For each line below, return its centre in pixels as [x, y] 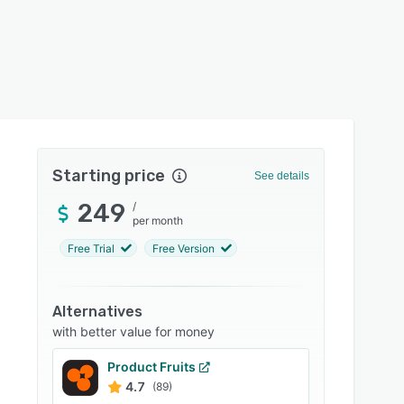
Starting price [109, 176]
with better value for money [134, 331]
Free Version [184, 248]
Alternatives [98, 312]
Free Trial [92, 248]
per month [158, 220]
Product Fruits [152, 367]
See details [281, 176]
